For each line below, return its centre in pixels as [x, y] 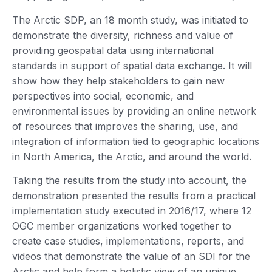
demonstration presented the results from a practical [134, 196]
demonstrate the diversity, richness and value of [123, 35]
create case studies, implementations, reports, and [128, 241]
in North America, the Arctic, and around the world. [132, 156]
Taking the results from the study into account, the [129, 181]
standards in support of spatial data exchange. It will [132, 65]
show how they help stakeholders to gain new [118, 80]
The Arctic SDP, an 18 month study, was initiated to [130, 20]
